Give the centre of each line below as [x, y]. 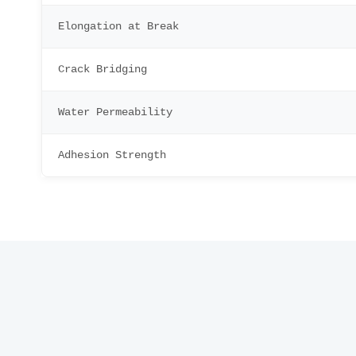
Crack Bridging [103, 69]
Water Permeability [115, 112]
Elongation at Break [118, 26]
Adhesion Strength [112, 155]
